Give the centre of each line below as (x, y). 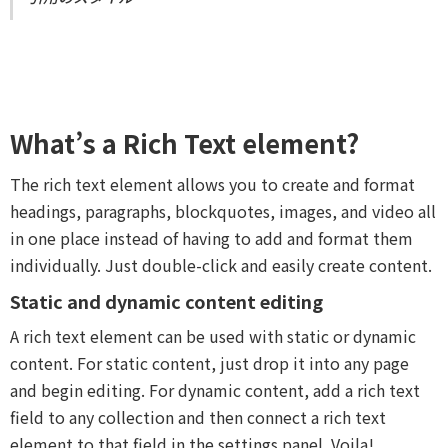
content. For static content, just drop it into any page (209, 363)
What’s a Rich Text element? (184, 143)
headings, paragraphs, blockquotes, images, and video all (223, 211)
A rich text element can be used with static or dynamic (213, 336)
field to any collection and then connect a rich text (198, 417)
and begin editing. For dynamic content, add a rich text (215, 390)
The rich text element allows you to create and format (212, 184)
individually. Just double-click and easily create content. (221, 265)
